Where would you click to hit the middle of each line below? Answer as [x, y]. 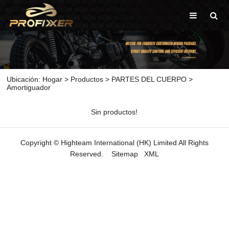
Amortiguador [29, 87]
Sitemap [125, 154]
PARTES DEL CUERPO [149, 79]
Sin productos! [114, 112]
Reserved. [91, 154]
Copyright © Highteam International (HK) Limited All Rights [114, 142]
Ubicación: [25, 79]
